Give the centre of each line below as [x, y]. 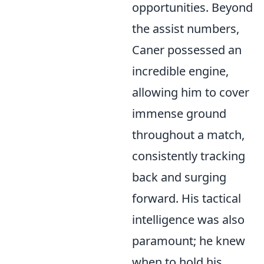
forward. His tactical [187, 198]
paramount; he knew [189, 240]
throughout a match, [188, 134]
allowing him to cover [191, 92]
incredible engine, [180, 71]
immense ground [179, 113]
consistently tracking [189, 156]
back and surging [179, 177]
